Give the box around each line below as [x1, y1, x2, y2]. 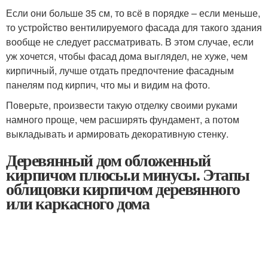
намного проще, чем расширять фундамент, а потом [6, 112, 239, 126]
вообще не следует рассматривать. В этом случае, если [6, 35, 254, 48]
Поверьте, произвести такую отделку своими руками [6, 98, 237, 112]
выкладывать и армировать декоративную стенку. [6, 127, 229, 141]
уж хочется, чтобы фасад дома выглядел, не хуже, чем [6, 49, 248, 63]
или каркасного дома [6, 191, 150, 215]
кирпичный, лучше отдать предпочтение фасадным [6, 63, 234, 77]
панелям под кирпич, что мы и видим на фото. [6, 78, 210, 92]
